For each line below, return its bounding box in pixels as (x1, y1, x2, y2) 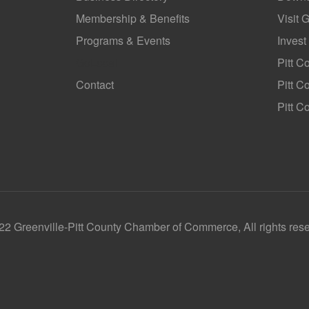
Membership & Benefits (75, 10, 190, 27)
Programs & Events (75, 32, 170, 49)
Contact (75, 77, 114, 93)
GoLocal (75, 54, 117, 71)
